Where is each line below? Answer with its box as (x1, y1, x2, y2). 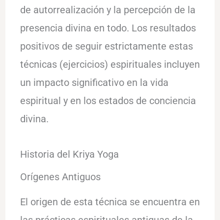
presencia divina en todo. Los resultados (20, 22, 196, 34)
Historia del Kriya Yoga (20, 148, 119, 160)
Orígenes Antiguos (20, 170, 101, 183)
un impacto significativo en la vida (20, 76, 168, 88)
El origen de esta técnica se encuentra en (20, 195, 200, 208)
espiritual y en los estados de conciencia (20, 94, 196, 107)
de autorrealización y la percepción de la (20, 3, 195, 16)
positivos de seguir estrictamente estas (20, 40, 193, 52)
